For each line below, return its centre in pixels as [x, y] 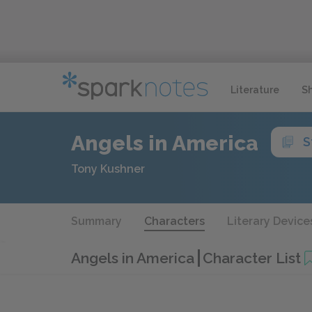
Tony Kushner [108, 169]
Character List [252, 258]
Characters [174, 221]
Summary [96, 221]
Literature [255, 89]
